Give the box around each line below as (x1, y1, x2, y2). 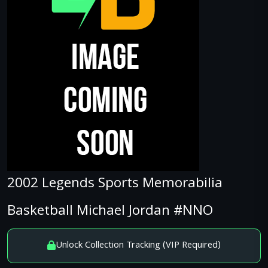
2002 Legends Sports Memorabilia (7, 173, 223, 196)
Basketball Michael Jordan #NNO (7, 200, 213, 224)
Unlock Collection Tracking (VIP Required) (56, 238, 221, 254)
